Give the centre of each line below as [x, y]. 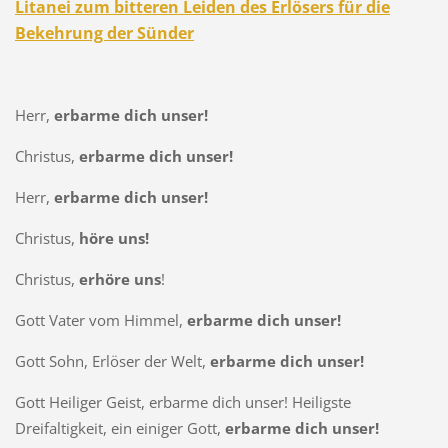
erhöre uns [119, 278]
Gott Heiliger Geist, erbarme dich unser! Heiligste [182, 401]
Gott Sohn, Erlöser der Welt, [112, 360]
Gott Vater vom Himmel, [100, 319]
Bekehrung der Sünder [104, 32]
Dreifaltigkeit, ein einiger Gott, [119, 427]
